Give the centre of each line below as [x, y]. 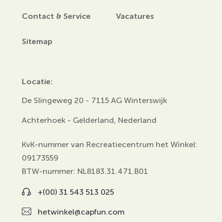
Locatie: [37, 82]
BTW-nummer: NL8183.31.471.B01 [85, 171]
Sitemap [37, 41]
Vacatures [135, 16]
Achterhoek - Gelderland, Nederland [89, 120]
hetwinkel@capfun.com [81, 212]
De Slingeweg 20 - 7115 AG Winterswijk [94, 100]
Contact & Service [56, 16]
